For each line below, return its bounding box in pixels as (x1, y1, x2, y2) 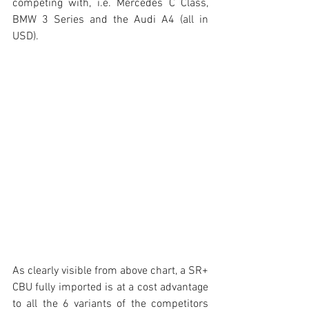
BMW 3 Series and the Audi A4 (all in (12, 13, 208, 27)
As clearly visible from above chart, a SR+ (12, 264, 208, 279)
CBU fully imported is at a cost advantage (12, 281, 208, 295)
